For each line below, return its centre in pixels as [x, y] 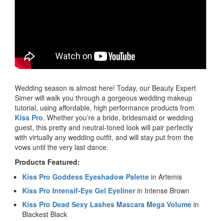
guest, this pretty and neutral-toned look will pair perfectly [104, 128]
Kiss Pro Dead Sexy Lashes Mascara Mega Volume [107, 204]
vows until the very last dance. [62, 147]
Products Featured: [47, 162]
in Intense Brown [162, 191]
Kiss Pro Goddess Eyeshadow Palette [86, 177]
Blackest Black [45, 214]
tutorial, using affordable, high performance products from [105, 108]
